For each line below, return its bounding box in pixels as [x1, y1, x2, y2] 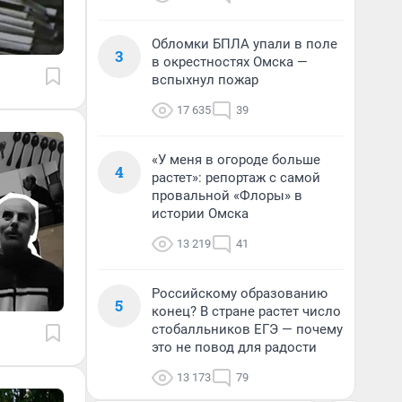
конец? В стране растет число [152, 303, 341, 319]
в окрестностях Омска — [152, 54, 308, 70]
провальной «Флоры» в [152, 188, 302, 204]
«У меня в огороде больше [152, 152, 320, 168]
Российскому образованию [152, 285, 328, 301]
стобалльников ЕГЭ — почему [152, 321, 343, 337]
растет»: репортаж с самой [152, 170, 320, 186]
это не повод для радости [152, 339, 317, 355]
